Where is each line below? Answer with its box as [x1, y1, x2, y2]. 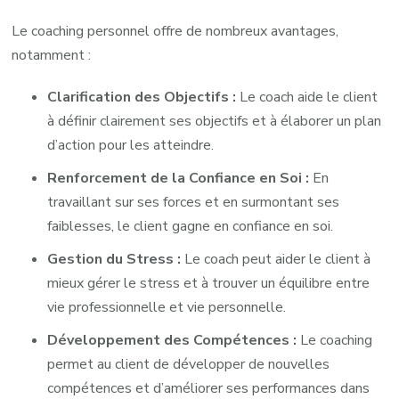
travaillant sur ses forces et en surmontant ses [47, 192, 340, 213]
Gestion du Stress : [47, 249, 182, 270]
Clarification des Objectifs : [47, 87, 237, 108]
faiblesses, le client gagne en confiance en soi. [47, 216, 334, 237]
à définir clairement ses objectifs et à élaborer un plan [47, 111, 382, 132]
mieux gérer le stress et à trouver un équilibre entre [47, 273, 370, 294]
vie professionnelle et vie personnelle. [47, 297, 287, 318]
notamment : [12, 45, 92, 66]
